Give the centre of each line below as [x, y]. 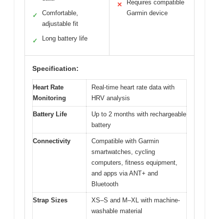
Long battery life [65, 38]
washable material [117, 211]
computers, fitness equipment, [134, 162]
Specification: [55, 68]
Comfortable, [60, 13]
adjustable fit [60, 23]
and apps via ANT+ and [125, 173]
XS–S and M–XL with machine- [136, 200]
